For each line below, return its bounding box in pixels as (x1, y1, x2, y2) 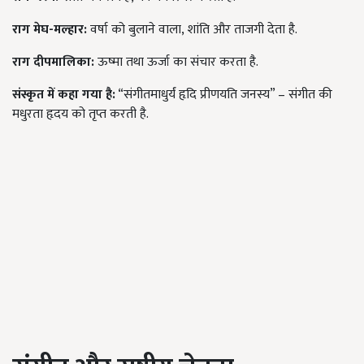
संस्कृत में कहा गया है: (12, 84, 115, 106)
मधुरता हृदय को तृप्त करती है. (12, 103, 149, 126)
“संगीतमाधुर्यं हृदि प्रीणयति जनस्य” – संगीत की (115, 84, 332, 106)
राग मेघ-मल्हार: (12, 19, 87, 41)
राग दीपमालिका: (12, 51, 94, 74)
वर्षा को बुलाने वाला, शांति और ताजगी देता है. (87, 19, 297, 41)
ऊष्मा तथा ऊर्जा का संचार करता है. (94, 51, 258, 74)
